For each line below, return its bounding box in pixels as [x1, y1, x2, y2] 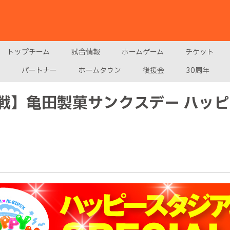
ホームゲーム [122, 47, 164, 57]
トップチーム [7, 47, 50, 57]
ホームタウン [79, 65, 121, 76]
